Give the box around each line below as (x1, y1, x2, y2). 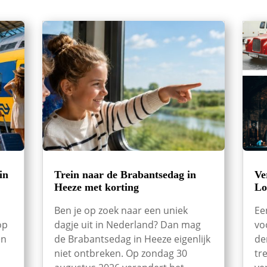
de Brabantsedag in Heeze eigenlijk (54, 232, 210, 246)
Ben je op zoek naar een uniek (54, 204, 188, 218)
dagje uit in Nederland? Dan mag (54, 218, 201, 232)
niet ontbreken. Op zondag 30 (54, 247, 187, 260)
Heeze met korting (54, 181, 139, 194)
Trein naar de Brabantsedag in (54, 169, 196, 181)
